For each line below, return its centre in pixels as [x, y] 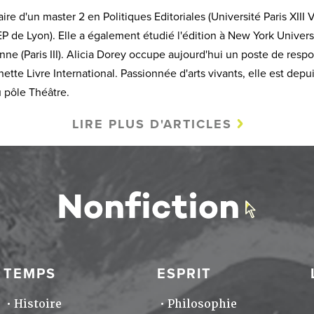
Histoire [37, 303]
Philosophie [202, 303]
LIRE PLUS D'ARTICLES [152, 124]
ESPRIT [184, 274]
